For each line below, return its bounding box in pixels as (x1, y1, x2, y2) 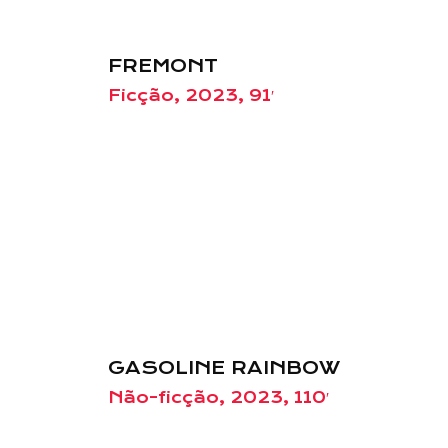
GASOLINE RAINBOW (108, 357, 340, 380)
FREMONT (108, 55, 218, 78)
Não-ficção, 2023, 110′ (108, 388, 329, 408)
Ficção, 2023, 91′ (108, 86, 274, 106)
